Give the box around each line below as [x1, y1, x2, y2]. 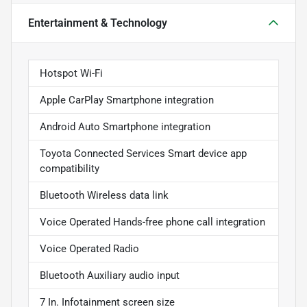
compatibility [40, 162, 99, 175]
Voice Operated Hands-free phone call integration [40, 216, 265, 229]
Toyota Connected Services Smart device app [40, 147, 247, 160]
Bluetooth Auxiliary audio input [40, 269, 180, 282]
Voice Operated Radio [40, 243, 139, 256]
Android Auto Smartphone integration [40, 121, 210, 134]
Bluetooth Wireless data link [40, 189, 169, 202]
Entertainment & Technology [28, 16, 167, 30]
